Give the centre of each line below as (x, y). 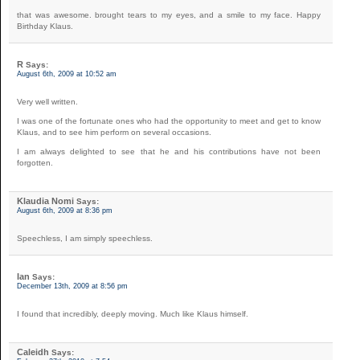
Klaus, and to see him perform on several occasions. (114, 132)
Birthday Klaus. (45, 26)
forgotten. (35, 162)
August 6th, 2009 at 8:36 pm (65, 210)
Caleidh (33, 352)
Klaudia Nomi (45, 200)
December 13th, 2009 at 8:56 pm (72, 286)
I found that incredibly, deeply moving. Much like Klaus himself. (133, 313)
